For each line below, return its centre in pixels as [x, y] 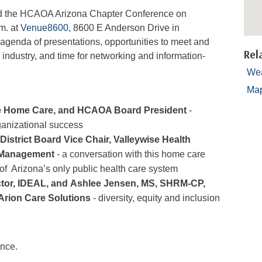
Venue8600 [45, 28]
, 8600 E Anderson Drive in [124, 28]
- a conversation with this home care [130, 154]
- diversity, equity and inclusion [157, 198]
